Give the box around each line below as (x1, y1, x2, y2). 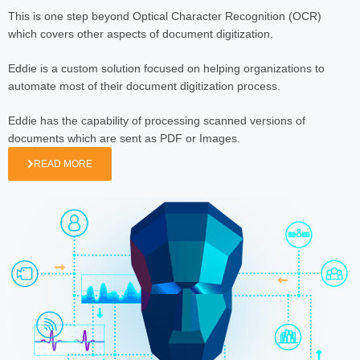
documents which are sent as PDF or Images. (8, 131, 240, 145)
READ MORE (34, 157, 92, 170)
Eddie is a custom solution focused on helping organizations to (8, 61, 325, 75)
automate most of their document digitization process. (8, 79, 280, 92)
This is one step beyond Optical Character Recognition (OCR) (8, 9, 321, 22)
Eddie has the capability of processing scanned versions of (8, 113, 305, 127)
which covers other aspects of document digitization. (8, 27, 273, 40)
